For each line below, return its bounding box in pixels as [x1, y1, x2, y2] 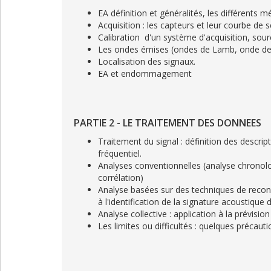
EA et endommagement [98, 68, 192, 79]
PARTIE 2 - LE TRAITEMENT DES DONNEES [74, 116, 261, 129]
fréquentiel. [98, 148, 142, 159]
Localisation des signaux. [98, 56, 195, 67]
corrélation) [98, 172, 143, 183]
